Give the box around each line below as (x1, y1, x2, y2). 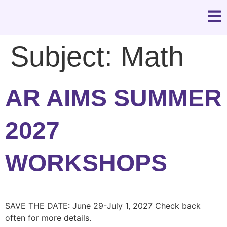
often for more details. (5, 213, 91, 223)
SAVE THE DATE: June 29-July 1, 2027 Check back (5, 201, 201, 211)
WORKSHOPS (5, 149, 167, 176)
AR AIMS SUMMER (5, 85, 222, 111)
